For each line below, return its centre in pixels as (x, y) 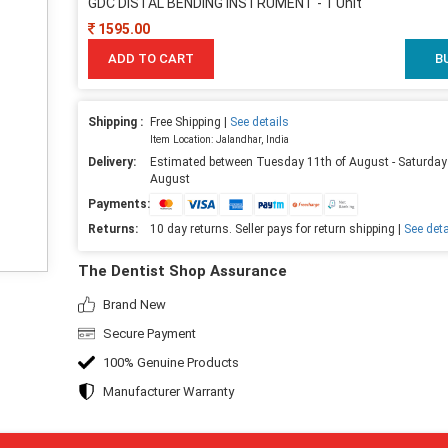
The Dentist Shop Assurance (182, 270)
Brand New (134, 304)
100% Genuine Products (170, 362)
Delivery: (111, 161)
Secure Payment (149, 333)
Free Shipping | (189, 121)
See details (259, 121)
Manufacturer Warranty (168, 391)
